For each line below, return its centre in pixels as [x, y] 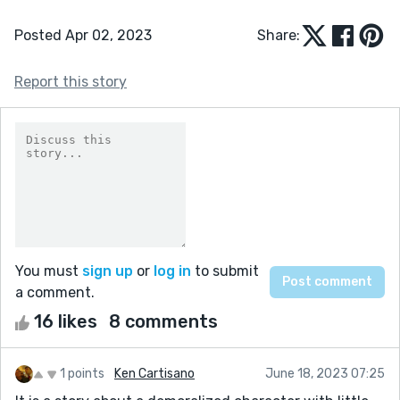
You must [49, 271]
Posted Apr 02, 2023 [83, 35]
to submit [225, 271]
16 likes [66, 321]
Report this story [71, 81]
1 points [82, 373]
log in [172, 271]
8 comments [163, 321]
